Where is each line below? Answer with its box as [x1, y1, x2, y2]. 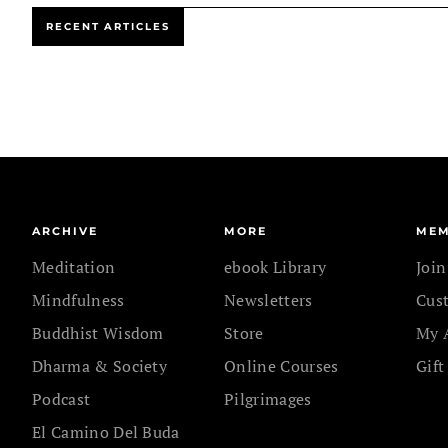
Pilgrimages [224, 388, 312, 410]
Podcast [32, 388, 91, 410]
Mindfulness [32, 289, 125, 311]
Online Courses [224, 355, 339, 377]
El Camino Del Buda [32, 421, 180, 443]
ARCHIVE [32, 224, 98, 238]
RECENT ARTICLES [46, 20, 170, 33]
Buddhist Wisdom [32, 322, 164, 344]
